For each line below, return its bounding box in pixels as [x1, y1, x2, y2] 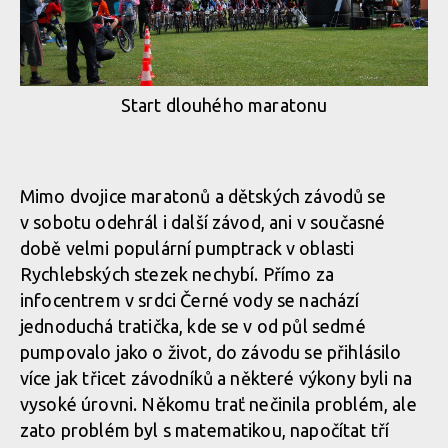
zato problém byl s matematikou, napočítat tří [20, 420, 390, 441]
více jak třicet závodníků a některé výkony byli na [20, 368, 413, 389]
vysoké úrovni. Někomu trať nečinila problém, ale [20, 394, 417, 415]
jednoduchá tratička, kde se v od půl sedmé [20, 316, 366, 337]
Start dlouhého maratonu [120, 95, 328, 116]
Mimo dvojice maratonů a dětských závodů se [20, 186, 386, 207]
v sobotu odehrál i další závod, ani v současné [20, 212, 386, 233]
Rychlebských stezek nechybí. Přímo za [20, 264, 334, 285]
